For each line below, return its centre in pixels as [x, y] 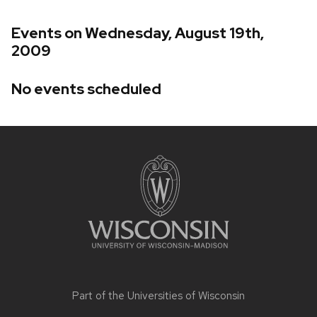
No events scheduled [86, 88]
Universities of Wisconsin [186, 295]
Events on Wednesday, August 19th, [138, 33]
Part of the [100, 295]
